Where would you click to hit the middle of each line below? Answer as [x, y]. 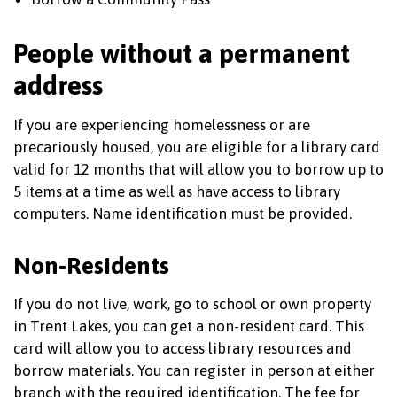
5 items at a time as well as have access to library [177, 191]
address [58, 85]
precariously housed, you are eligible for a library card [197, 147]
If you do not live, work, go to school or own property [192, 304]
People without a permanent [182, 53]
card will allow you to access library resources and [183, 348]
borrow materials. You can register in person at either [194, 370]
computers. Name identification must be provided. [183, 214]
